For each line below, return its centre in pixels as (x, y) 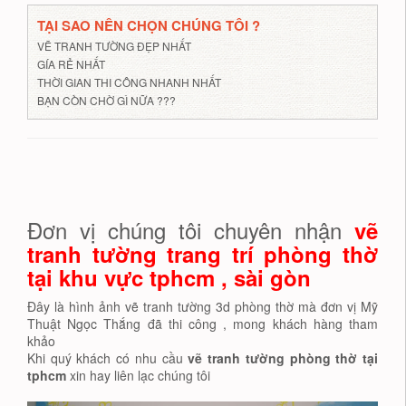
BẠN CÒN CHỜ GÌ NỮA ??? (106, 100)
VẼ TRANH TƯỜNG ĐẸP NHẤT (114, 45)
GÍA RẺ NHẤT (71, 63)
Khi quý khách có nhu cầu (108, 358)
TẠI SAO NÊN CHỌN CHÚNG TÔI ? (149, 25)
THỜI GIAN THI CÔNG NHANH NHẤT (129, 82)
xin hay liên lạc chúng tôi (138, 375)
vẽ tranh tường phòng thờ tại (283, 358)
